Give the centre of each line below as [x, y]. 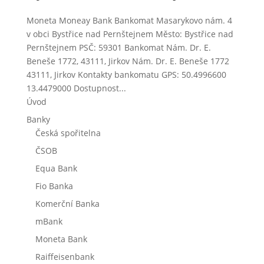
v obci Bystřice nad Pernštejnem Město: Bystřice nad [130, 34]
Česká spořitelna [68, 133]
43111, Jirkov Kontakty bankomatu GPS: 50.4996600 [126, 74]
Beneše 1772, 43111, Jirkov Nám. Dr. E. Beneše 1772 [128, 61]
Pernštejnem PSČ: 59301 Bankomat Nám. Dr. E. [118, 47]
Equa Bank [56, 168]
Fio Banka [54, 186]
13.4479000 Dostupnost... [76, 88]
